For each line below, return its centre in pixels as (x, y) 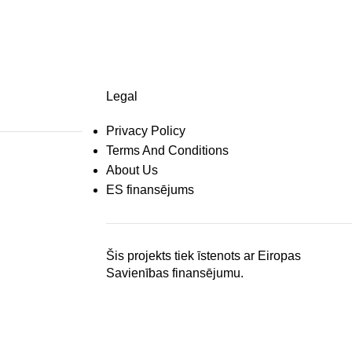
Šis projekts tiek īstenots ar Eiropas (203, 256)
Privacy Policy (145, 131)
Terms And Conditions (167, 151)
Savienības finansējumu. (174, 273)
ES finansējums (150, 190)
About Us (132, 170)
